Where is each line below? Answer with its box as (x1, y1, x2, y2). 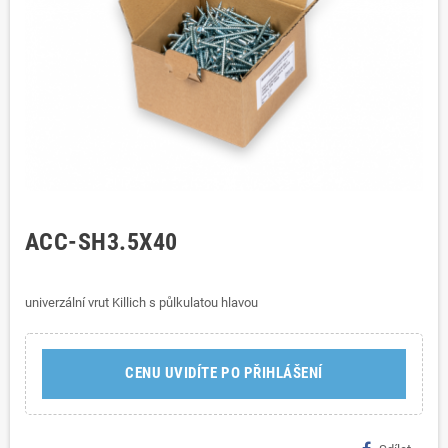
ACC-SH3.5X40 (25, 228, 178, 256)
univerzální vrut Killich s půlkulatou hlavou (25, 295, 258, 310)
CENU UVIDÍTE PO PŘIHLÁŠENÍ (125, 364, 323, 382)
